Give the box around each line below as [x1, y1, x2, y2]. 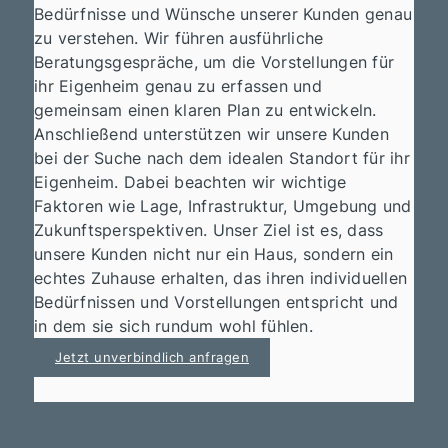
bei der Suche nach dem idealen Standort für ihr [34, 148, 410, 169]
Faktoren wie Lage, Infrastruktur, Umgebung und [34, 196, 412, 217]
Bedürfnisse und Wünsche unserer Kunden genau [34, 4, 413, 25]
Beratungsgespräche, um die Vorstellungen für [34, 52, 395, 73]
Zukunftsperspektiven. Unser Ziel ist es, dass [34, 220, 384, 241]
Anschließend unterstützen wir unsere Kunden [34, 124, 389, 145]
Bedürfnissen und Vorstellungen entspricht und [34, 292, 399, 313]
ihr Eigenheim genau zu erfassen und [34, 76, 322, 97]
